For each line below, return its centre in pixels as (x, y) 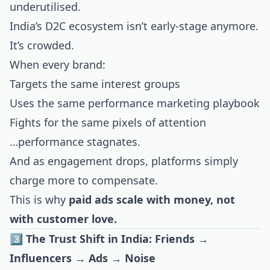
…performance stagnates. (75, 142)
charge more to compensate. (84, 180)
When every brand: (58, 64)
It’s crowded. (42, 45)
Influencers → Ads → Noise (83, 258)
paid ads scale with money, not (152, 199)
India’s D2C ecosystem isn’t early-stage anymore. (134, 26)
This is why (39, 199)
